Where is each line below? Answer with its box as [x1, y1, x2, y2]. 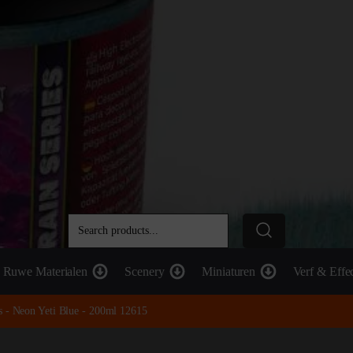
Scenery [124, 265, 165, 278]
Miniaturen [202, 265, 256, 278]
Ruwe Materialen [2, 265, 88, 278]
